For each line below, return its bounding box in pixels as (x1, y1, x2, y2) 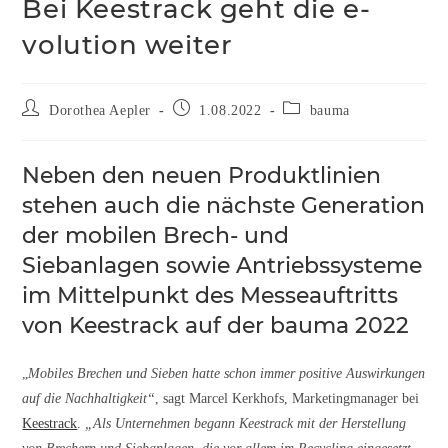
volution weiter (22, 28, 233, 61)
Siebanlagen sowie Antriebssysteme (22, 251, 423, 279)
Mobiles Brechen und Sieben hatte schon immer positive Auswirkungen (28, 365, 426, 381)
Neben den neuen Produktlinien (22, 161, 382, 189)
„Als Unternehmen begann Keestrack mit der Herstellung (85, 415, 407, 431)
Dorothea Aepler (49, 102, 152, 118)
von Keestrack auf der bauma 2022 (22, 311, 410, 339)
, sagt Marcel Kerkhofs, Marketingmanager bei (155, 390, 420, 406)
